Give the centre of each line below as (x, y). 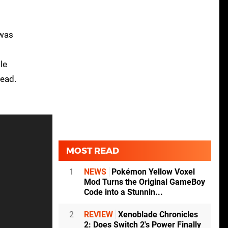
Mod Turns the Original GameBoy (145, 182)
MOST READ (93, 151)
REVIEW (98, 215)
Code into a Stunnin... (123, 192)
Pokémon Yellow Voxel (152, 172)
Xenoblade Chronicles (157, 215)
